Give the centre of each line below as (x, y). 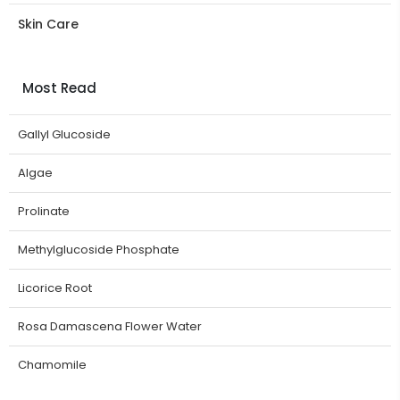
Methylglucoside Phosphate (99, 249)
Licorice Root (55, 287)
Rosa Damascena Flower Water (110, 326)
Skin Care (48, 24)
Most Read (59, 87)
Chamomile (52, 364)
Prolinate (44, 211)
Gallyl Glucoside (64, 134)
